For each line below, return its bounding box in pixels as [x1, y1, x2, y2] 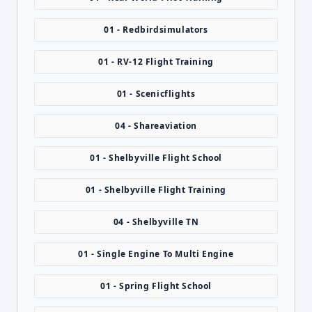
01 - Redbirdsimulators [104, 24, 208, 36]
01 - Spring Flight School [100, 280, 212, 292]
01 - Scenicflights [116, 88, 196, 100]
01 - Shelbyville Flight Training [85, 184, 227, 196]
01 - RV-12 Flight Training [98, 56, 214, 68]
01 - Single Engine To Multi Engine [78, 248, 234, 260]
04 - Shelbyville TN [113, 216, 199, 228]
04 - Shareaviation [115, 120, 197, 132]
